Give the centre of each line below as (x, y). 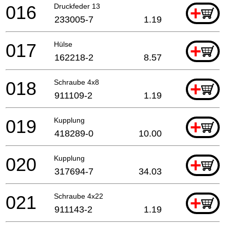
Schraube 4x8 (76, 82)
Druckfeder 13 (77, 6)
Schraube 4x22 (79, 196)
